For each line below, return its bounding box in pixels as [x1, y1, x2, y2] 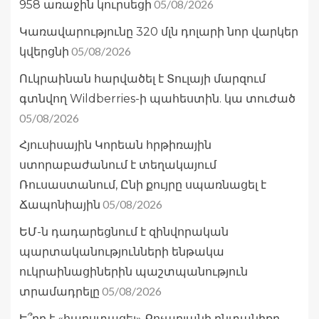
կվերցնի [19, 45, 69, 59]
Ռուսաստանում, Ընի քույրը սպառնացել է [19, 178, 266, 192]
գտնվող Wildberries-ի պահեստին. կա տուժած [19, 92, 296, 106]
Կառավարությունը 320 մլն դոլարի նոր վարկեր [19, 25, 298, 39]
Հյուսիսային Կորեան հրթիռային [19, 138, 211, 152]
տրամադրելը [19, 285, 100, 299]
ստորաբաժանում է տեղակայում [19, 158, 216, 172]
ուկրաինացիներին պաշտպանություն [19, 265, 248, 279]
